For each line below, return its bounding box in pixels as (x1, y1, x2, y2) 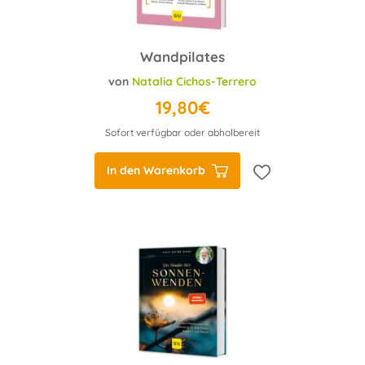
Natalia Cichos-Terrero (132, 74, 257, 89)
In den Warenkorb (107, 163, 205, 178)
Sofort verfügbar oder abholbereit (105, 126, 260, 139)
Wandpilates (140, 48, 225, 65)
